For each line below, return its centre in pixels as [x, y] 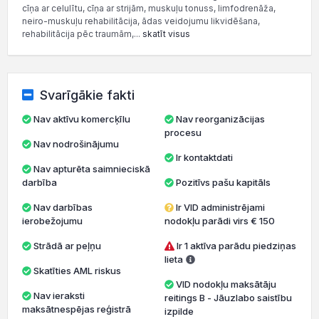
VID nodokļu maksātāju [226, 284]
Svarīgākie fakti [87, 95]
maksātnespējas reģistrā [77, 309]
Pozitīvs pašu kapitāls [223, 182]
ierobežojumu [52, 221]
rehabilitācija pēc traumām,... [82, 34]
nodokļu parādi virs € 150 [219, 221]
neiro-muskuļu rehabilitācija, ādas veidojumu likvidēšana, [141, 21]
